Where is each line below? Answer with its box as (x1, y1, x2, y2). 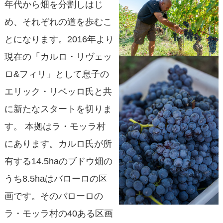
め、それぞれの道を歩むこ (4, 17, 112, 27)
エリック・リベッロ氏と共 (4, 87, 112, 97)
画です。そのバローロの (4, 191, 103, 201)
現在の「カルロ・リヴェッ (4, 52, 112, 62)
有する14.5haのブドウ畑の (4, 156, 112, 166)
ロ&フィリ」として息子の (4, 69, 109, 79)
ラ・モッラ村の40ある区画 (4, 209, 113, 219)
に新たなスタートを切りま (4, 104, 112, 114)
